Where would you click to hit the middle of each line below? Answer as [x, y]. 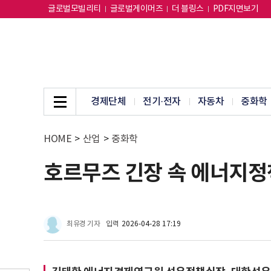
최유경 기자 [83, 224]
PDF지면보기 [235, 9]
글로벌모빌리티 [74, 9]
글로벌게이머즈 [136, 9]
